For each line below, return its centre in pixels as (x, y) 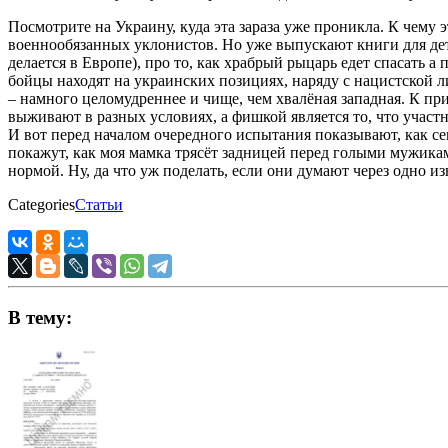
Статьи (99, 205)
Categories (41, 205)
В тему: (40, 317)
